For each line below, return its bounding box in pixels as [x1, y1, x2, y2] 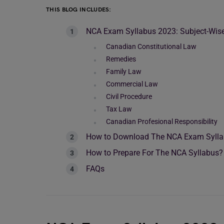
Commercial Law [106, 80, 158, 88]
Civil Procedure [106, 92, 152, 100]
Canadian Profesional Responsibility [106, 117, 217, 125]
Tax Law [106, 105, 132, 113]
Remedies [106, 55, 136, 63]
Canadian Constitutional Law [106, 42, 196, 50]
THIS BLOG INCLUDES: [46, 6, 111, 13]
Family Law [106, 67, 141, 75]
